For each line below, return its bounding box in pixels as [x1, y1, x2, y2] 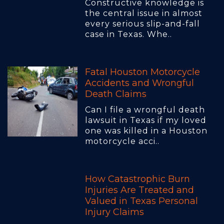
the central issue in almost [85, 8, 202, 18]
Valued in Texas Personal [85, 195, 198, 207]
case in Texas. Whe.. [85, 29, 172, 39]
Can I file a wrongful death [85, 105, 205, 115]
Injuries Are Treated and [85, 184, 194, 196]
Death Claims [85, 88, 146, 100]
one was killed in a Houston [85, 126, 207, 136]
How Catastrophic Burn [85, 173, 190, 185]
